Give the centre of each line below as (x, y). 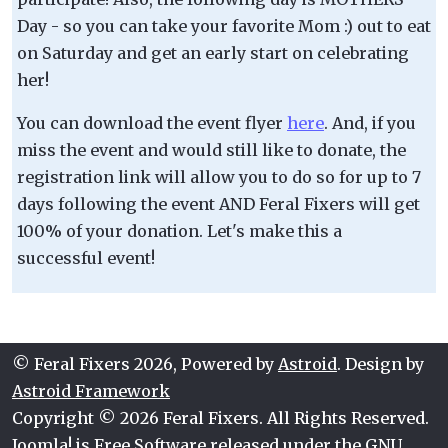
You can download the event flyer (152, 122)
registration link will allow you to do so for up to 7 (219, 176)
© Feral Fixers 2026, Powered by (145, 363)
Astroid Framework (91, 390)
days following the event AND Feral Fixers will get (218, 203)
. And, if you (370, 122)
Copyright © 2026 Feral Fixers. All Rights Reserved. (220, 417)
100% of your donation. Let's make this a (179, 230)
